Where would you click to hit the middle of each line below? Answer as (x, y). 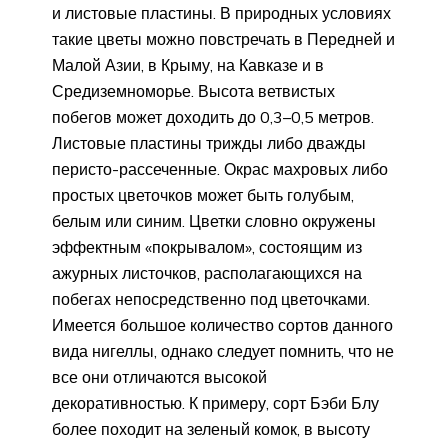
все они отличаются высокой (159, 376)
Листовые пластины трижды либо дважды (209, 142)
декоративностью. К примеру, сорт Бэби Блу (215, 402)
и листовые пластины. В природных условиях (221, 12)
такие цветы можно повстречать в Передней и (223, 38)
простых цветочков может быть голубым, (203, 194)
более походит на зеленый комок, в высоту (211, 428)
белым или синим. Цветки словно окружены (214, 220)
